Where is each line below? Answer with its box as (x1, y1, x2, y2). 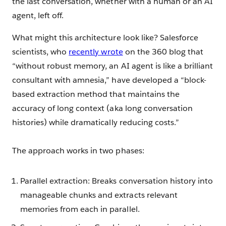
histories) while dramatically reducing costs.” (12, 117, 179, 128)
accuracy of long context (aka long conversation (12, 102, 193, 114)
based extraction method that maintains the (12, 88, 180, 99)
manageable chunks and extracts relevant (20, 189, 178, 200)
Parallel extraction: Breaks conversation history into (20, 175, 213, 186)
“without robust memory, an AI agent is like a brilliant (12, 60, 213, 71)
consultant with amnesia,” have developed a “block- (12, 74, 206, 85)
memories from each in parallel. (20, 203, 140, 214)
